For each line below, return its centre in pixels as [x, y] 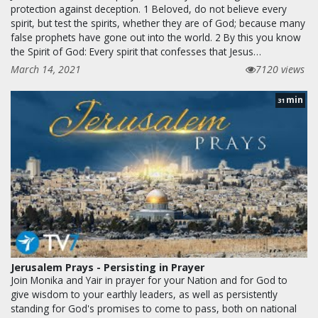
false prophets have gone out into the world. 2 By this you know [156, 38]
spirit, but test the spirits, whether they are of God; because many [158, 23]
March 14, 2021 [46, 70]
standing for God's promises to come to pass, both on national [154, 309]
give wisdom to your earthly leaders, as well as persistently [144, 295]
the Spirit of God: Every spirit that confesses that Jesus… [136, 52]
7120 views [280, 70]
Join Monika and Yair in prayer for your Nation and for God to [149, 280]
